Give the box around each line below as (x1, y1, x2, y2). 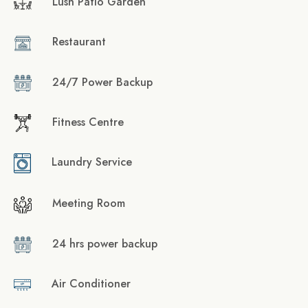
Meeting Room (52, 195, 126, 212)
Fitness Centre (52, 114, 124, 131)
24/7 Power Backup (52, 74, 153, 90)
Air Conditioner (52, 276, 131, 292)
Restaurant (52, 34, 107, 50)
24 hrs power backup (52, 235, 158, 252)
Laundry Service (52, 154, 133, 170)
